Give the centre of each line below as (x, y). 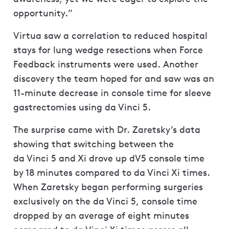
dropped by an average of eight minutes (101, 216)
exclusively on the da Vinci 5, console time (105, 201)
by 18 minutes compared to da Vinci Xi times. (112, 173)
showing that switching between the (94, 144)
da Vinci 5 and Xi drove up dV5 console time (109, 158)
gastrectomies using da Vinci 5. (82, 107)
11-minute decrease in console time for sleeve (112, 93)
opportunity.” (43, 13)
